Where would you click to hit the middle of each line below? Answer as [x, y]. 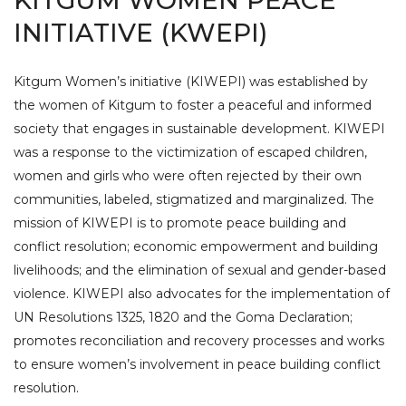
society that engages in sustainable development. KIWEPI [199, 129]
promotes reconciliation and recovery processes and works [199, 341]
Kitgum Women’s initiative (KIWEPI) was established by [191, 82]
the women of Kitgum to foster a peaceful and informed [193, 105]
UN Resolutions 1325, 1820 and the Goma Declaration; [183, 317]
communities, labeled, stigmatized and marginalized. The [194, 199]
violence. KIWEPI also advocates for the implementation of [202, 294]
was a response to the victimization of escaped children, [190, 152]
